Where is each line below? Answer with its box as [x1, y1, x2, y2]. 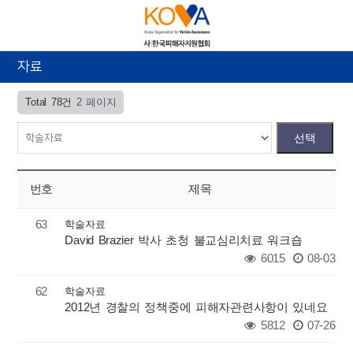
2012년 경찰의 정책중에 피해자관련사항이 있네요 [65, 301, 328, 314]
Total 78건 [25, 96, 72, 108]
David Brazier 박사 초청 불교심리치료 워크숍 [65, 234, 303, 247]
